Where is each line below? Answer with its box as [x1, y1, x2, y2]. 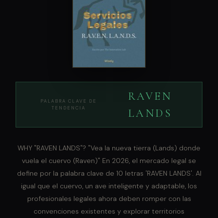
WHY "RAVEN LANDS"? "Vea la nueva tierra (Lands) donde [18, 143, 200, 152]
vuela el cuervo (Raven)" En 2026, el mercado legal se [22, 156, 196, 165]
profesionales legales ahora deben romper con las [27, 194, 191, 203]
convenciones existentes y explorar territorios [34, 206, 184, 216]
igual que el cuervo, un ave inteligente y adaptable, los [21, 181, 197, 190]
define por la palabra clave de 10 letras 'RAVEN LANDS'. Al [17, 168, 201, 178]
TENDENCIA [51, 105, 86, 111]
